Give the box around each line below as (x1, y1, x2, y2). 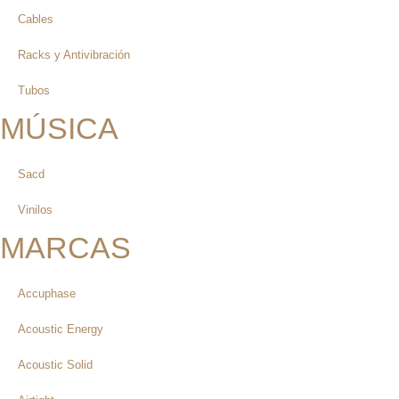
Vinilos (18, 202, 53, 216)
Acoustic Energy (18, 322, 103, 336)
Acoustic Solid (18, 357, 93, 371)
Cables (18, 12, 53, 26)
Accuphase (18, 286, 76, 300)
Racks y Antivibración (18, 47, 130, 61)
